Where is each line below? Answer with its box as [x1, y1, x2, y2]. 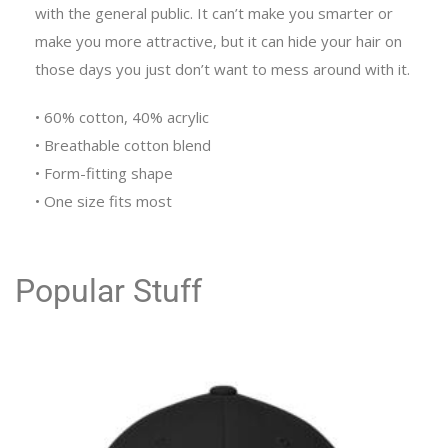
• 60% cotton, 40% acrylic [35, 107, 209, 128]
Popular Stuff [15, 272, 202, 311]
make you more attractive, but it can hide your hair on [35, 31, 402, 52]
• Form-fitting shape [35, 163, 173, 184]
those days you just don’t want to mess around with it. [35, 59, 410, 80]
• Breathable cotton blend [35, 135, 211, 156]
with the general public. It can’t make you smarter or [35, 3, 393, 24]
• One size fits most [35, 191, 172, 212]
